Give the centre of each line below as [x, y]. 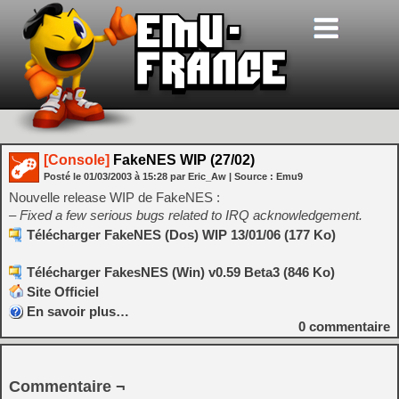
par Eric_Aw [198, 176]
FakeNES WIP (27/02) [182, 160]
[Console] [77, 160]
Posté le [64, 176]
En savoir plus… [78, 311]
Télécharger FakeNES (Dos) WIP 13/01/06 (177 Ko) [181, 235]
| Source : [252, 176]
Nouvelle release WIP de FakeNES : [114, 197]
